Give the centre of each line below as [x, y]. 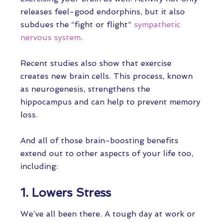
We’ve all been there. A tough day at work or [108, 214]
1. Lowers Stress [66, 193]
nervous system [51, 37]
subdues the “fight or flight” [77, 25]
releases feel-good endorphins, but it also [103, 12]
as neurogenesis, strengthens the [85, 89]
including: [42, 166]
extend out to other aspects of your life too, [107, 153]
